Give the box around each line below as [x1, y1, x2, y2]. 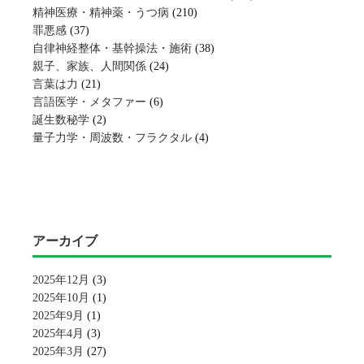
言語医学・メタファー [32, 96, 146, 108]
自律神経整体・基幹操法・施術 [32, 42, 192, 54]
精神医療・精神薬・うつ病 [32, 6, 169, 19]
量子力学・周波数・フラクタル [32, 132, 192, 144]
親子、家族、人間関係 [32, 60, 146, 72]
